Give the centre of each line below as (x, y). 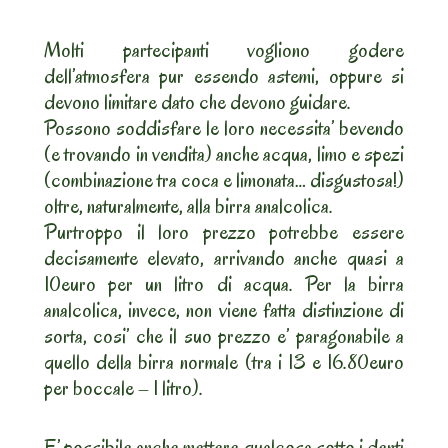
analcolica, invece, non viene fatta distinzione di (224, 310)
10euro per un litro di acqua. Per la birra (224, 284)
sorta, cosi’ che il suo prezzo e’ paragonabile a (224, 336)
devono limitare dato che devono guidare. (197, 102)
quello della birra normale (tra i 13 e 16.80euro (224, 362)
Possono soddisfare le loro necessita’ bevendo (224, 128)
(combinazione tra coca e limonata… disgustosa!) (224, 180)
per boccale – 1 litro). (123, 388)
